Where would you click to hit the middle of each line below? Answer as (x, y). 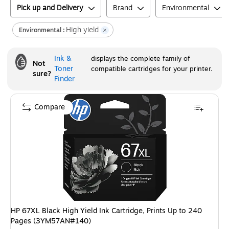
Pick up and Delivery (50, 8)
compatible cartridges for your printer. (152, 69)
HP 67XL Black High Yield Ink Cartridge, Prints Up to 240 (106, 211)
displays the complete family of (140, 59)
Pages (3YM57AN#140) (51, 221)
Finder (64, 79)
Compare (50, 107)
